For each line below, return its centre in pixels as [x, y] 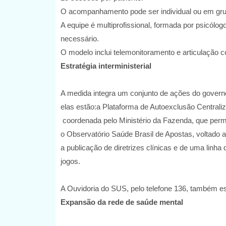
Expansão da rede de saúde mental [122, 202]
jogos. [70, 161]
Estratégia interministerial [106, 66]
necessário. [80, 39]
